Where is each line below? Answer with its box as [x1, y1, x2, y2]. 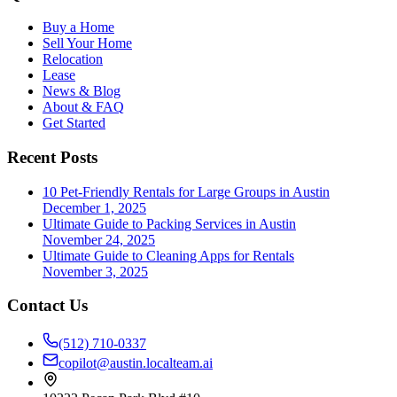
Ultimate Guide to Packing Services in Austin [43, 215, 296, 231]
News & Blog [43, 83, 121, 99]
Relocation [43, 51, 103, 67]
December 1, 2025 [43, 199, 146, 215]
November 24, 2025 [43, 231, 155, 247]
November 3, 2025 [43, 263, 148, 279]
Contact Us [7, 296, 88, 315]
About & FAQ [43, 99, 124, 115]
